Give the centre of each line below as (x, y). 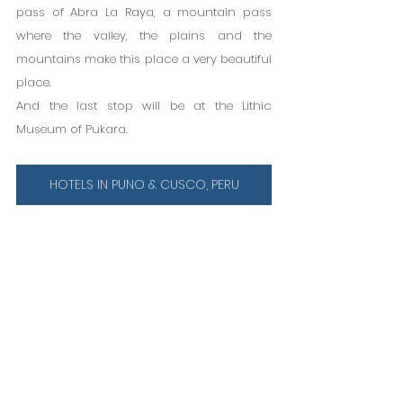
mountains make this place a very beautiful (144, 58)
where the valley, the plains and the (144, 35)
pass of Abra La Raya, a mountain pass (144, 12)
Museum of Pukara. (72, 129)
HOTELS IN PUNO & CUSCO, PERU (144, 184)
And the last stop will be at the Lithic (144, 105)
